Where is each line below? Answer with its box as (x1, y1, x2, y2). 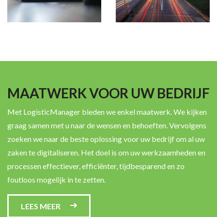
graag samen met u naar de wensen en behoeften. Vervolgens (7, 120, 206, 130)
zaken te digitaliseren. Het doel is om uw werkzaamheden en (7, 147, 205, 157)
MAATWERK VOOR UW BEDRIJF (7, 84, 210, 101)
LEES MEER (21, 201, 61, 211)
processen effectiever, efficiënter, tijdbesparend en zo (7, 161, 185, 170)
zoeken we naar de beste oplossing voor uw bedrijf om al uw (7, 134, 205, 143)
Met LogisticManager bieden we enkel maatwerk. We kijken (7, 107, 207, 116)
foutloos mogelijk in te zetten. (7, 174, 107, 184)
